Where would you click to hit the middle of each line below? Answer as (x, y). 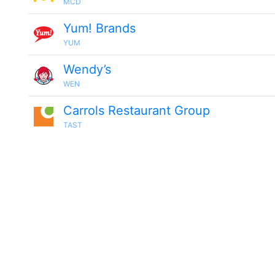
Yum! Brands (99, 28)
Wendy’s (87, 69)
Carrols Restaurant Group (137, 110)
